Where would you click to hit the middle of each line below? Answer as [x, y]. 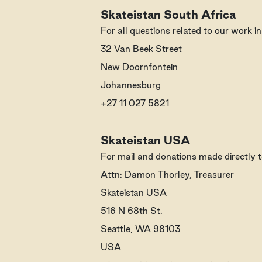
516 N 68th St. [132, 211]
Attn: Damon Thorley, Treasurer [167, 175]
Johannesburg [131, 85]
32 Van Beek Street [141, 49]
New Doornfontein [139, 67]
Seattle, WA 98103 [140, 229]
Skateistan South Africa [168, 15]
